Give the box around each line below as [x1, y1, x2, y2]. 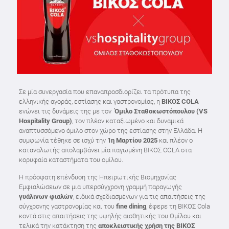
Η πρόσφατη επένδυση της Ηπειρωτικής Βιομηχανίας [18, 173, 176, 181]
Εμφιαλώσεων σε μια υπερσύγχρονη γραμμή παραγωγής [18, 183, 182, 191]
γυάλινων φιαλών [18, 193, 73, 200]
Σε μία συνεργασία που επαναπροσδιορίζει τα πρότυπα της [18, 88, 191, 96]
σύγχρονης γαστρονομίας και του [18, 202, 116, 210]
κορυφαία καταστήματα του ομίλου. [18, 156, 123, 164]
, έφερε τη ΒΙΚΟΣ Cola [146, 202, 210, 210]
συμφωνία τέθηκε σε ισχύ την [18, 136, 107, 144]
